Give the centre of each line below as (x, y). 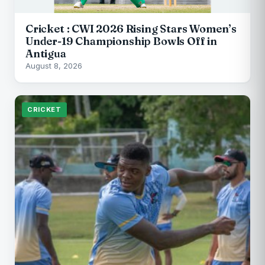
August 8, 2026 (54, 66)
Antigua (46, 54)
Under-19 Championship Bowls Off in (121, 41)
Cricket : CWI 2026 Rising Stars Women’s (131, 29)
